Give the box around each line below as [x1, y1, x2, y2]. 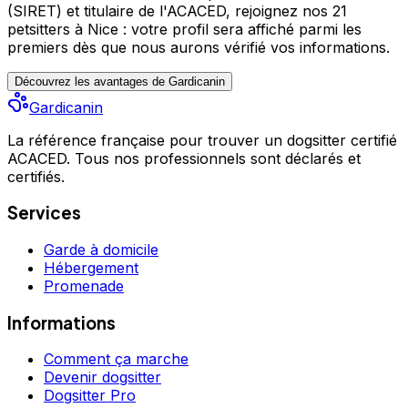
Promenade [44, 276, 124, 295]
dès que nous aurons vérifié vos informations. [68, 37, 390, 56]
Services [7, 202, 81, 224]
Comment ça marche [44, 350, 189, 369]
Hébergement [44, 258, 138, 277]
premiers [7, 37, 68, 56]
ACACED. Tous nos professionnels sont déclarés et [7, 148, 361, 168]
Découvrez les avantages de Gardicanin [15, 74, 225, 88]
